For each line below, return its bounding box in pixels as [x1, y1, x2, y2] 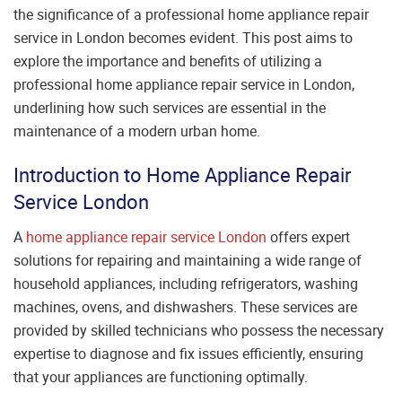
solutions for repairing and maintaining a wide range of [13, 250, 362, 271]
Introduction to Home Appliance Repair [13, 162, 351, 188]
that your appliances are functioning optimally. [13, 367, 308, 388]
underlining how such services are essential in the [13, 97, 326, 118]
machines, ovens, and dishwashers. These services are [13, 297, 357, 318]
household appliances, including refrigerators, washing [13, 274, 358, 294]
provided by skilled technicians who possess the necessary [13, 320, 384, 341]
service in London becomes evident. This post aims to [13, 27, 353, 48]
